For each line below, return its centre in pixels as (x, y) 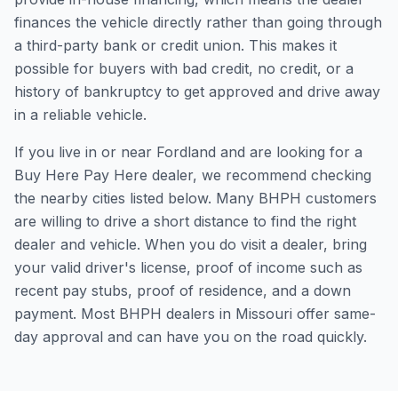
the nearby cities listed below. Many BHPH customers (195, 198)
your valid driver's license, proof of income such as (188, 267)
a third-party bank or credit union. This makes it (175, 45)
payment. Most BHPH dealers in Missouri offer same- (195, 314)
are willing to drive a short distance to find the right (185, 221)
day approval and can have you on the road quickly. (191, 337)
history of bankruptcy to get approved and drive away (197, 92)
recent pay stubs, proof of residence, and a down (183, 291)
